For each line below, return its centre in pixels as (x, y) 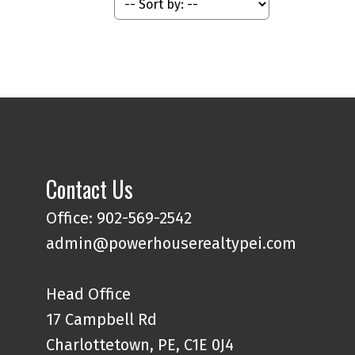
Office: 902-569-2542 (119, 218)
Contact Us (90, 189)
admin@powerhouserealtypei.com (172, 243)
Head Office (89, 294)
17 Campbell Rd (102, 319)
